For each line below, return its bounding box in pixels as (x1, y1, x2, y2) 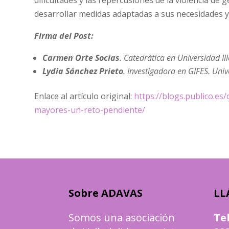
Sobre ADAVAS (68, 186, 143, 200)
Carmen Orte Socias (42, 52, 120, 64)
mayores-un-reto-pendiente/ (34, 104, 146, 116)
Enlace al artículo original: (34, 90, 134, 102)
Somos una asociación (68, 210, 175, 224)
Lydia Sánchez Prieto (42, 65, 124, 77)
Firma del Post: (34, 30, 94, 42)
